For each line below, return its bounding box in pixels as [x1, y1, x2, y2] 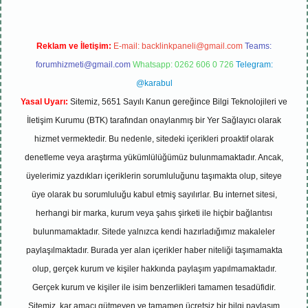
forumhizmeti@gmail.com [35, 60, 131, 69]
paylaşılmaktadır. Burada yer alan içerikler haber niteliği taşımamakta [25, 245, 283, 255]
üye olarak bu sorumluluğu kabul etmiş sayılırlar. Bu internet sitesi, [31, 190, 277, 199]
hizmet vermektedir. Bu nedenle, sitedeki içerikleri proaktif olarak [34, 134, 274, 144]
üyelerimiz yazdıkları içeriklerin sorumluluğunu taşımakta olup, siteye [26, 171, 282, 181]
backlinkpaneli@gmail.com [142, 41, 243, 51]
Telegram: [235, 60, 273, 69]
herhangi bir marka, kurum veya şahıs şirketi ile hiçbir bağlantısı [36, 208, 272, 218]
